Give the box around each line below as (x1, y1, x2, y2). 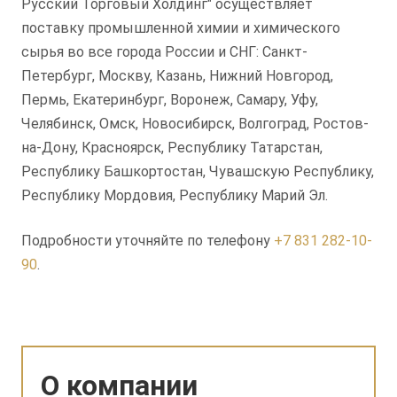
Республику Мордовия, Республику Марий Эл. (21, 186, 328, 204)
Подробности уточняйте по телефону (21, 231, 274, 249)
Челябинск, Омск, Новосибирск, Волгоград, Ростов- (21, 114, 369, 132)
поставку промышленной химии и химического (21, 19, 340, 36)
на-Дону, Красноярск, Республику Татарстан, (21, 138, 323, 156)
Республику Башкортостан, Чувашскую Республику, (21, 162, 374, 180)
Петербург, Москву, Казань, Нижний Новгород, (21, 66, 333, 84)
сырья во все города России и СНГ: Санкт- (21, 43, 307, 60)
